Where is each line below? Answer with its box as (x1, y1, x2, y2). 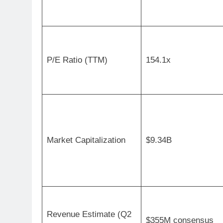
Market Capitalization (46, 135, 125, 145)
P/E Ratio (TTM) (46, 55, 108, 65)
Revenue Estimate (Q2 (46, 209, 131, 219)
